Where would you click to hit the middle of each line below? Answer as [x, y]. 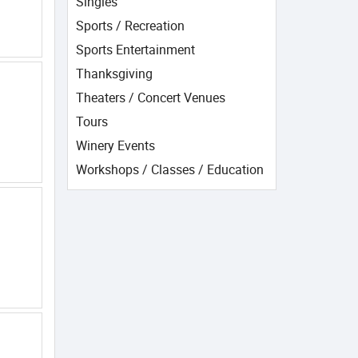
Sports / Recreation [130, 26]
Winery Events [115, 145]
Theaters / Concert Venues [150, 97]
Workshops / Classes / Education [169, 169]
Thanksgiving [114, 74]
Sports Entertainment [135, 50]
